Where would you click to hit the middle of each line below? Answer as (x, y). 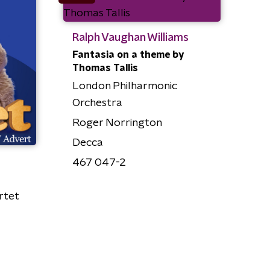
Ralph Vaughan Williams (130, 38)
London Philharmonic (124, 86)
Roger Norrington (117, 123)
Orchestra (97, 103)
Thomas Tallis (105, 68)
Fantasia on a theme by (128, 55)
